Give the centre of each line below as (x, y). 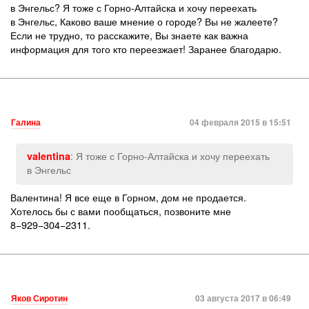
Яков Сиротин (39, 298)
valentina (49, 156)
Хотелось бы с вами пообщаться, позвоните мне (121, 210)
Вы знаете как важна (202, 35)
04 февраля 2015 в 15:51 (240, 122)
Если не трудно (45, 35)
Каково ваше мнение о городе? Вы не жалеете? (169, 21)
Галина (26, 122)
